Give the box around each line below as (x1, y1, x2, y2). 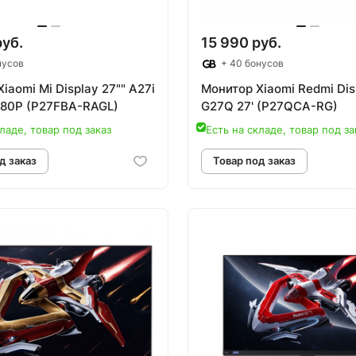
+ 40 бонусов (219, 57, 284, 70)
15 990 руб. (201, 34, 281, 52)
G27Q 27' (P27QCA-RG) (201, 99, 338, 114)
